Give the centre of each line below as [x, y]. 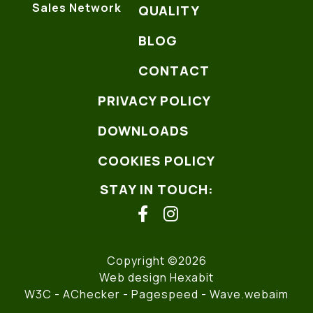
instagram [211, 225]
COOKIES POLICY [156, 161]
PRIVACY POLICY [154, 101]
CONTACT [174, 71]
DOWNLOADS [143, 131]
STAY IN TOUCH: [156, 190]
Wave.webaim [249, 294]
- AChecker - [92, 294]
